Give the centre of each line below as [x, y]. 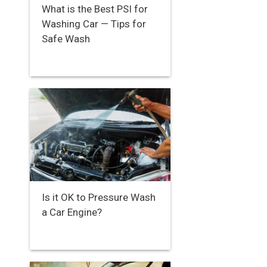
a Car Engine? [72, 212]
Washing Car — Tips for [94, 24]
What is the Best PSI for [95, 9]
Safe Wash [66, 39]
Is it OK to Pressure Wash [99, 198]
